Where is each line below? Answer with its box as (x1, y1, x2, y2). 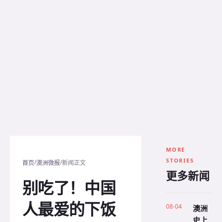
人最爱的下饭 (22, 197, 116, 221)
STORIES (166, 157, 194, 164)
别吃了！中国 (22, 176, 116, 199)
